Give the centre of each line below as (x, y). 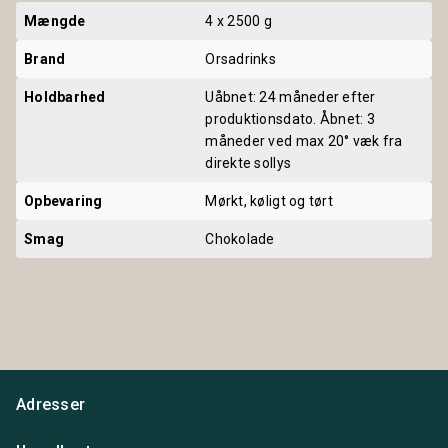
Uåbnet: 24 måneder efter (290, 96)
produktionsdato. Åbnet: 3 (290, 118)
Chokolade (240, 238)
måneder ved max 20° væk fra (304, 140)
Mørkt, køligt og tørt (269, 200)
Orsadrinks (240, 58)
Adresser (51, 404)
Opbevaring (63, 200)
